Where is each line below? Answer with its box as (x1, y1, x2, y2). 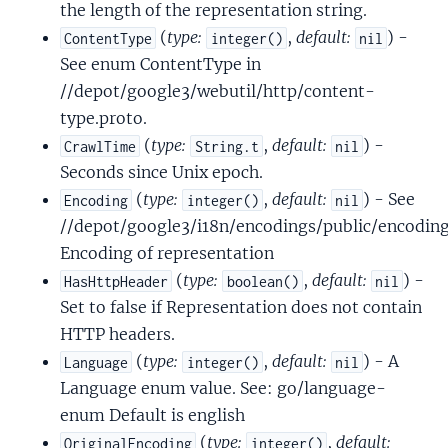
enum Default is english (60, 405, 245, 426)
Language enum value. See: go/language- (60, 378, 386, 399)
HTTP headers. (60, 324, 175, 345)
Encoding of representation (60, 243, 274, 264)
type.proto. (60, 108, 147, 129)
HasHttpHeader (64, 272, 169, 290)
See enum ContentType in (60, 54, 261, 75)
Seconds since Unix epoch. (60, 162, 263, 183)
